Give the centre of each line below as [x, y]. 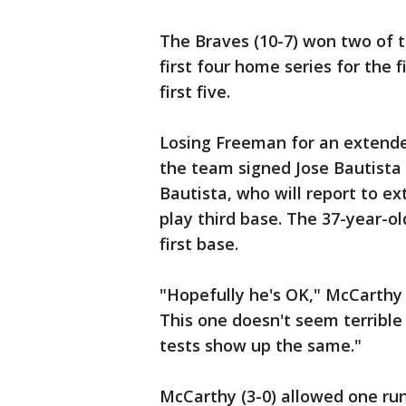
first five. [195, 92]
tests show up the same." [261, 345]
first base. [199, 244]
